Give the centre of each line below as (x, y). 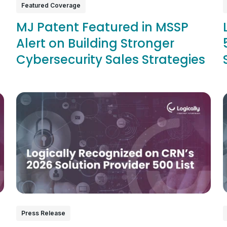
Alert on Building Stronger (95, 43)
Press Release (43, 213)
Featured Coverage (51, 5)
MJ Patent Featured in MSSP (102, 27)
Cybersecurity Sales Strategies (111, 59)
